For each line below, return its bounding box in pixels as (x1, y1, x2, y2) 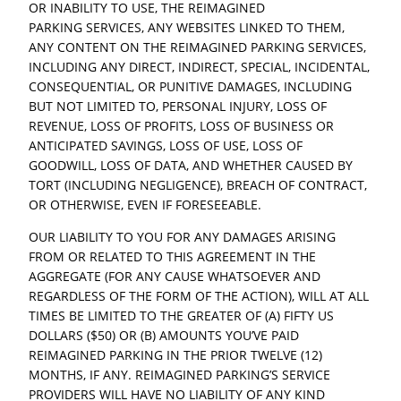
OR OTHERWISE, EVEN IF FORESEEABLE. (29, 195, 262, 213)
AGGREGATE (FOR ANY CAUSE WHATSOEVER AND (29, 267, 321, 285)
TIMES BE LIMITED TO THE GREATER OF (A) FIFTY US (29, 306, 335, 324)
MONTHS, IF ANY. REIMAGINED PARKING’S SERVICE (29, 365, 331, 383)
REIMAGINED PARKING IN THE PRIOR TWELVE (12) (29, 346, 323, 363)
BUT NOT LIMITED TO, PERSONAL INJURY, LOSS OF (29, 97, 328, 115)
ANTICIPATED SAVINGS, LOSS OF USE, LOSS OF (29, 136, 303, 154)
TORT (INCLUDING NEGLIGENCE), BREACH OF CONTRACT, (29, 175, 368, 193)
